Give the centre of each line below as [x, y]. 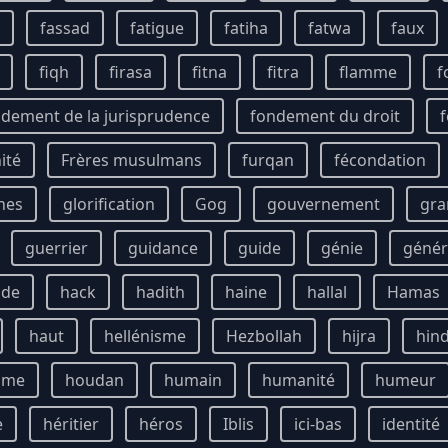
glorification [109, 204]
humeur [405, 380]
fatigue [157, 28]
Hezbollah [264, 336]
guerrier [56, 248]
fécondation [380, 160]
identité [411, 424]
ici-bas [318, 424]
